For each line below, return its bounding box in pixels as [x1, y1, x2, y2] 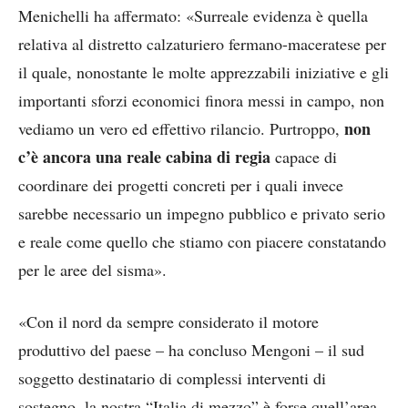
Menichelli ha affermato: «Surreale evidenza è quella [18, 5, 368, 26]
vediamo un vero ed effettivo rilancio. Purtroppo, [18, 117, 344, 139]
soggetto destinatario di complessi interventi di [18, 367, 326, 389]
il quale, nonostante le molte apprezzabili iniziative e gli [18, 61, 389, 83]
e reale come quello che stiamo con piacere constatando [18, 230, 386, 252]
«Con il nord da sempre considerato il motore [18, 311, 319, 332]
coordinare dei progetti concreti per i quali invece [18, 174, 343, 196]
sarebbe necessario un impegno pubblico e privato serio [18, 202, 385, 224]
